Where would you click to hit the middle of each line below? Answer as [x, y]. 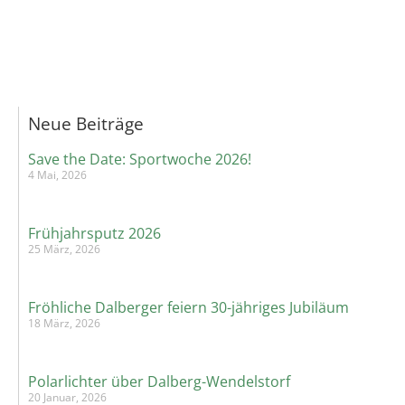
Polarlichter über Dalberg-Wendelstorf [159, 382]
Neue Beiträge [86, 124]
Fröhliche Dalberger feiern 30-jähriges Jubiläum [188, 308]
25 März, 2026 [64, 250]
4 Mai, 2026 [57, 175]
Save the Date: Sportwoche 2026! [140, 160]
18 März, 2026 [64, 324]
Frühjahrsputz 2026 [94, 234]
